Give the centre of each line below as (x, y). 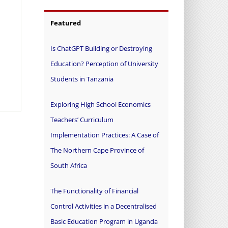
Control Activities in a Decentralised (103, 206)
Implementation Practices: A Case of (104, 135)
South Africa (68, 166)
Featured (66, 23)
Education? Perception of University (104, 64)
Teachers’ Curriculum (82, 120)
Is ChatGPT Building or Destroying (101, 49)
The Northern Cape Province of (97, 150)
